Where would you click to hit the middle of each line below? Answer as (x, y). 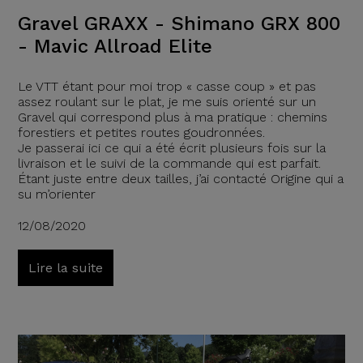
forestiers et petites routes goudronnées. (141, 132)
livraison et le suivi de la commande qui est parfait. (169, 163)
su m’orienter (56, 194)
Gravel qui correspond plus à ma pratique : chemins (172, 117)
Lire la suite (65, 267)
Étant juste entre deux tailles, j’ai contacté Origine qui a (180, 178)
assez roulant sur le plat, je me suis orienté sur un (167, 101)
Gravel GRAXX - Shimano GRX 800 (179, 23)
